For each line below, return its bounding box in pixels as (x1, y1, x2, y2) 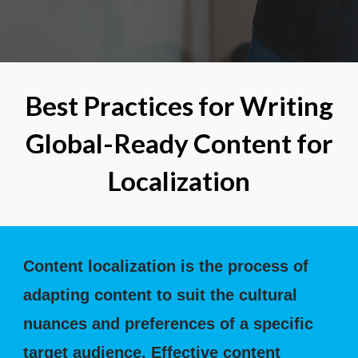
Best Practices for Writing (25, 89, 333, 121)
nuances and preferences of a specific (23, 315, 314, 332)
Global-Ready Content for (25, 127, 333, 159)
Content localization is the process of (23, 257, 309, 275)
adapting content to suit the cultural (23, 286, 298, 304)
